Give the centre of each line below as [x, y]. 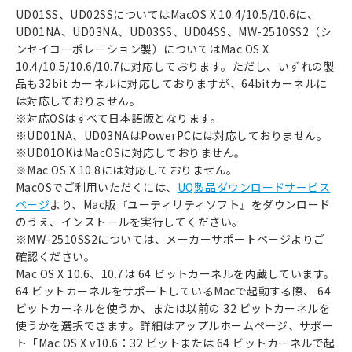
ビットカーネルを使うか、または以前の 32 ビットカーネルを [173, 308]
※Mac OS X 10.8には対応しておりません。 [127, 169]
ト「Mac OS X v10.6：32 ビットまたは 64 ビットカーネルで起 [176, 342]
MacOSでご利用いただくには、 [97, 187]
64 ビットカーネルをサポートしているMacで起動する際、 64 [174, 290]
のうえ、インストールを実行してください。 [130, 221]
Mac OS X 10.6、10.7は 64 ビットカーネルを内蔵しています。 [176, 273]
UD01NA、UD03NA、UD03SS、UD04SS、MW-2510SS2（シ [174, 31]
